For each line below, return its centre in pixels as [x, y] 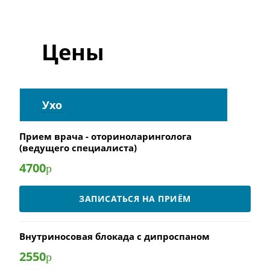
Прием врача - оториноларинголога [105, 136]
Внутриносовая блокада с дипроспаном [115, 236]
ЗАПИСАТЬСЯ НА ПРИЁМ [135, 199]
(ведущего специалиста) [78, 148]
